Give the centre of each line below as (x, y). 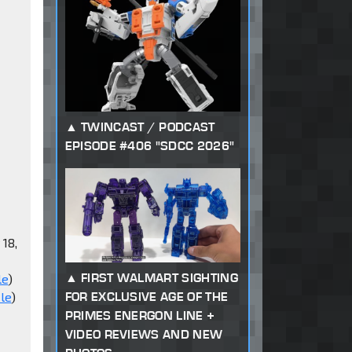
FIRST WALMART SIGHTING (159, 277)
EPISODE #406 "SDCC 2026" (150, 146)
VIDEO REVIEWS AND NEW (144, 334)
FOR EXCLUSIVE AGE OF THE (147, 296)
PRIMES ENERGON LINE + (140, 315)
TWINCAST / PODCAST (148, 127)
